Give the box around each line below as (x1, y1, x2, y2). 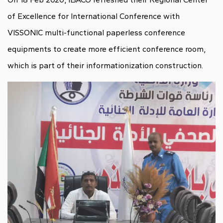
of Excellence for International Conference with (7, 11, 182, 21)
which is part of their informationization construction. (7, 61, 203, 71)
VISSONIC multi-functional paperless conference (7, 28, 185, 38)
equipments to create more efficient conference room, (7, 44, 206, 54)
